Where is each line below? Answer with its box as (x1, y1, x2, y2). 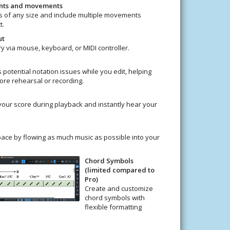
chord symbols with (84, 193, 145, 202)
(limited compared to (84, 165, 155, 175)
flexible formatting (84, 202, 142, 212)
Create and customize (84, 183, 153, 193)
